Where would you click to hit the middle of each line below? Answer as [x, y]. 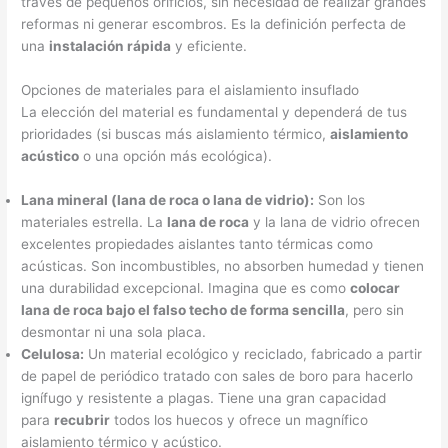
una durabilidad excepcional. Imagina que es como [186, 288]
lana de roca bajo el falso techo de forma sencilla [183, 310]
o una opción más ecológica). [176, 156]
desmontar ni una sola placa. [114, 332]
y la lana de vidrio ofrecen [335, 222]
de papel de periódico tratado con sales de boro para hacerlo [217, 376]
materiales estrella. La [94, 222]
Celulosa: [53, 354]
